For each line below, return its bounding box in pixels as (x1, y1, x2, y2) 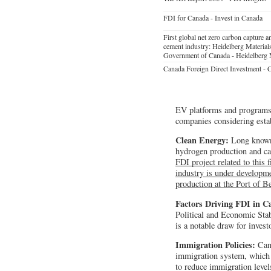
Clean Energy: (175, 134, 231, 147)
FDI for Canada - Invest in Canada (163, 13, 263, 23)
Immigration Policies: (175, 238, 255, 252)
